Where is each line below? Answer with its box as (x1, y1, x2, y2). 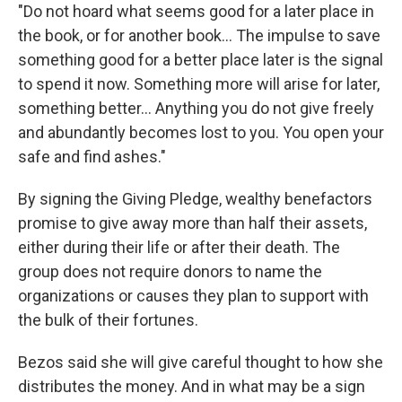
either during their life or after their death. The (18, 238, 340, 258)
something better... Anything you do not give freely (18, 99, 374, 118)
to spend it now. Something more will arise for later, (18, 74, 380, 94)
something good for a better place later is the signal (18, 50, 383, 70)
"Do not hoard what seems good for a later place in (18, 2, 374, 22)
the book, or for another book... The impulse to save (18, 26, 380, 46)
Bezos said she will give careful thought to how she (18, 353, 383, 372)
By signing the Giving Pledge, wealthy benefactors (18, 189, 372, 209)
